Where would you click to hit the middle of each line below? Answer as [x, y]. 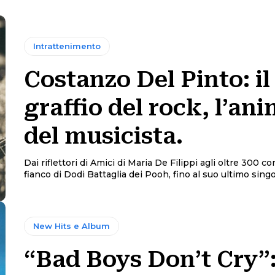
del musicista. [103, 136]
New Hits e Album [71, 226]
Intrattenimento [67, 46]
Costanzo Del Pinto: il [147, 79]
